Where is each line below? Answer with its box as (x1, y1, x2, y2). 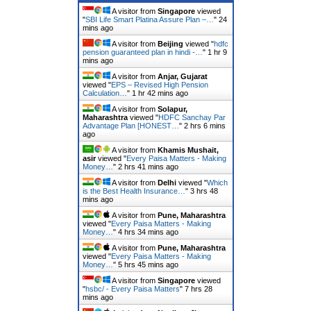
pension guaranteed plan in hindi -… (82, 47, 203, 56)
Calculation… (82, 88, 127, 97)
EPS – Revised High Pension (110, 80, 208, 89)
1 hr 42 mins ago (131, 88, 188, 97)
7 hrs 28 (184, 284, 212, 293)
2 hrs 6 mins (183, 121, 226, 130)
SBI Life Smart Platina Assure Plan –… (85, 15, 214, 24)
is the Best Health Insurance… (82, 186, 185, 195)
